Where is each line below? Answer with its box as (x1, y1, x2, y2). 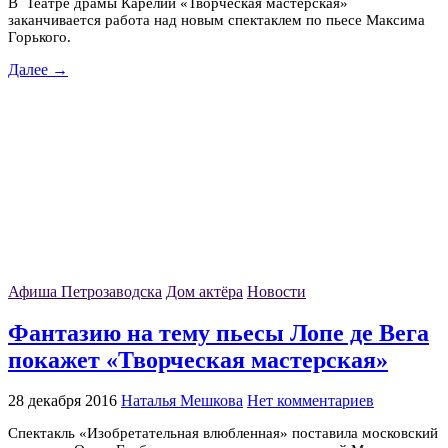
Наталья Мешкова (121, 392, 243, 410)
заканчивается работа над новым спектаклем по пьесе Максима (8, 12, 425, 29)
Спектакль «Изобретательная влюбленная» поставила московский (8, 425, 438, 442)
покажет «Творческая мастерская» (8, 346, 388, 373)
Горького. (8, 29, 71, 46)
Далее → (8, 61, 68, 79)
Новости (247, 283, 306, 301)
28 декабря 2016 (8, 392, 117, 410)
